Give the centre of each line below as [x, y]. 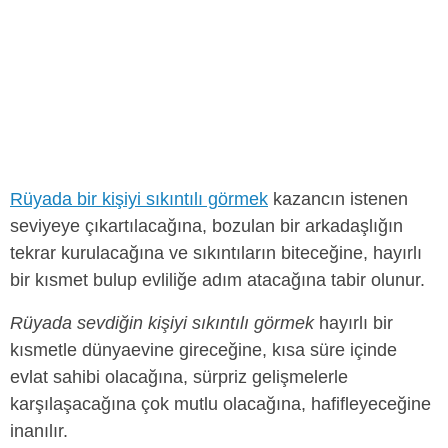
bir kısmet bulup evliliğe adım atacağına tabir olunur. [217, 280]
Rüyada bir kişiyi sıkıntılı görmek [139, 199]
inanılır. [39, 431]
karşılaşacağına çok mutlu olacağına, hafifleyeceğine [220, 404]
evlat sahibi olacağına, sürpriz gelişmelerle [179, 377]
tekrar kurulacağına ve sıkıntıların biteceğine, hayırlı [216, 253]
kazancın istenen [338, 199]
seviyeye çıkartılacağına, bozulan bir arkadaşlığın [206, 226]
